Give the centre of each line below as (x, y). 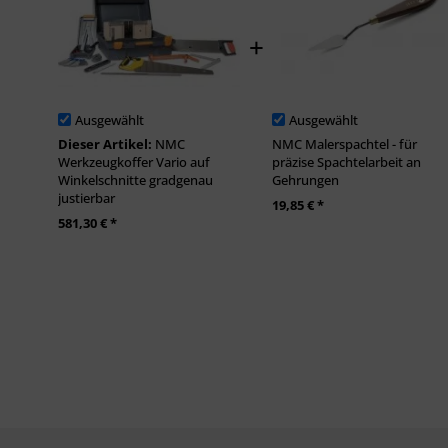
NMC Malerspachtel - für (345, 143)
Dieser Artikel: (106, 143)
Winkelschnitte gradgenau (135, 179)
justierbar (86, 197)
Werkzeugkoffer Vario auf (134, 161)
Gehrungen (306, 179)
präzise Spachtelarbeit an (347, 161)
